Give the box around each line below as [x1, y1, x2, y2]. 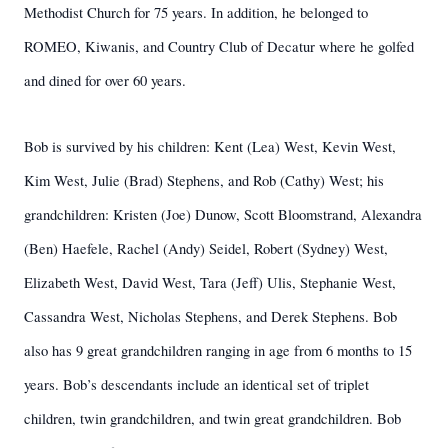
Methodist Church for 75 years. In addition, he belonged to [24, 3, 368, 22]
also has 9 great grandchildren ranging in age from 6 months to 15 [24, 341, 412, 360]
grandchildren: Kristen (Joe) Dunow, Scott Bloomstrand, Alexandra [24, 205, 422, 224]
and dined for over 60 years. [24, 71, 186, 90]
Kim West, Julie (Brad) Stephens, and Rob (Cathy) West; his [24, 171, 384, 190]
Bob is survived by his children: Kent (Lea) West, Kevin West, [24, 137, 396, 156]
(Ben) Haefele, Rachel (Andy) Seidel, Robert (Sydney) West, [24, 239, 388, 258]
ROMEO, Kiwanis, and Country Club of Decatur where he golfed [24, 37, 414, 56]
